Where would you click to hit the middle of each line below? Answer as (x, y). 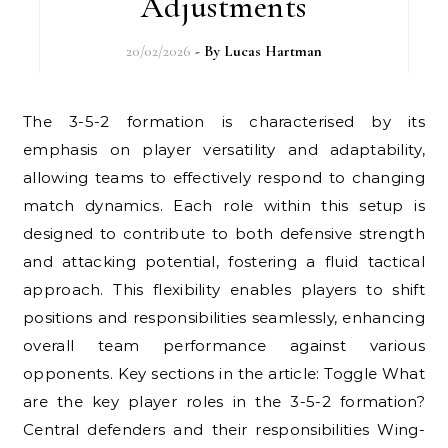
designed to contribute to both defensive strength (224, 234)
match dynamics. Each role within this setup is (224, 206)
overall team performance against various (224, 346)
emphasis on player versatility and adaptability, (224, 150)
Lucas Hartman (272, 51)
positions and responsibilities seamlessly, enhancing (224, 318)
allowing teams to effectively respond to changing (224, 178)
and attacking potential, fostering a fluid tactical (224, 262)
